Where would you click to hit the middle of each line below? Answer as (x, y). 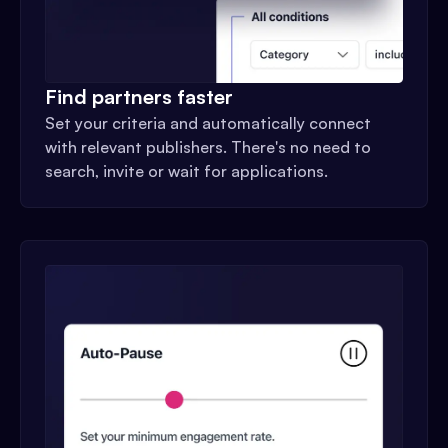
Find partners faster (139, 96)
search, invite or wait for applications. (186, 171)
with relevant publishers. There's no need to (208, 147)
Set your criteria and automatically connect (208, 123)
